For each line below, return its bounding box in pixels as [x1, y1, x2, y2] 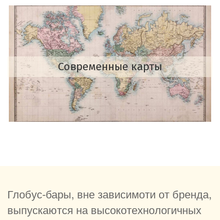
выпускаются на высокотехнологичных [7, 201, 201, 218]
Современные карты [58, 59, 162, 73]
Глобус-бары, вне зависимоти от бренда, [7, 186, 212, 202]
